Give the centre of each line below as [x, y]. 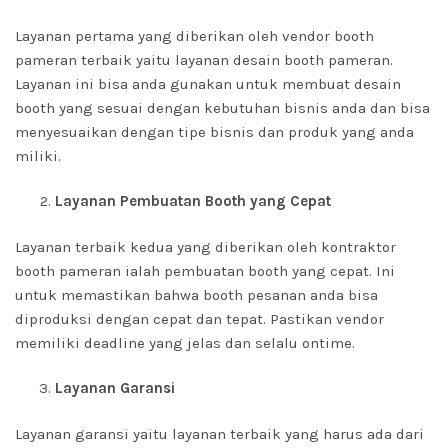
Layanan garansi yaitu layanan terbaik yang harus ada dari [219, 434]
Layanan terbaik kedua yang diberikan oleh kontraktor [205, 247]
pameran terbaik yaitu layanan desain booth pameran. [204, 60]
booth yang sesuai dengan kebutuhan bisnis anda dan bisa [222, 108]
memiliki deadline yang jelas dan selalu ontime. [185, 343]
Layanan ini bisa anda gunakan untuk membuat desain [208, 84]
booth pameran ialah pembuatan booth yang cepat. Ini [205, 271]
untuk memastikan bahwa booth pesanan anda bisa [196, 295]
